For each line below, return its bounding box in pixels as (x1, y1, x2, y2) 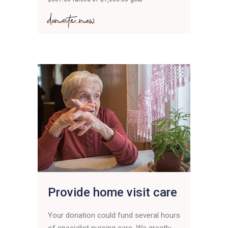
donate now (48, 5, 95, 28)
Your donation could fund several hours (48, 211, 180, 220)
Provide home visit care (48, 185, 177, 200)
